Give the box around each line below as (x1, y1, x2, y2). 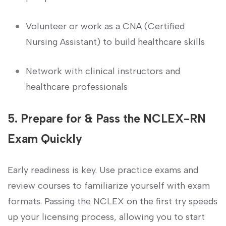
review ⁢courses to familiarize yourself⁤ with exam (8, 180, 210, 191)
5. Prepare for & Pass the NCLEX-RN (8, 111, 206, 126)
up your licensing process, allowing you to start (8, 211, 205, 222)
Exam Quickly (8, 131, 82, 146)
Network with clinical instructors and (26, 65, 180, 77)
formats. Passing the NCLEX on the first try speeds (8, 195, 217, 207)
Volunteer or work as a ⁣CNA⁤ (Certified (26, 20, 185, 32)
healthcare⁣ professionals (26, 81, 128, 92)
